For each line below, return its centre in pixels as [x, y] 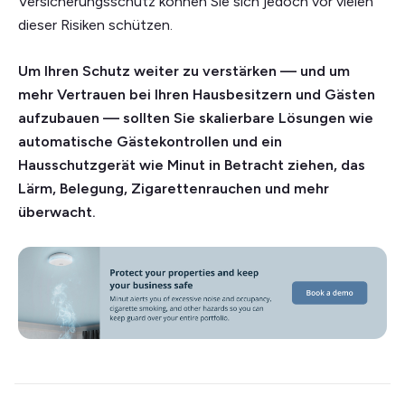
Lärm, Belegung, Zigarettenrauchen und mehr [174, 189]
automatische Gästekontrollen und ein [150, 142]
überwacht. [57, 212]
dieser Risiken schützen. [95, 25]
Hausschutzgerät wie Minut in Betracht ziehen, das [192, 165]
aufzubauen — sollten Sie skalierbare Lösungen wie [196, 118]
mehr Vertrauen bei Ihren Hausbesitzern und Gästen [197, 95]
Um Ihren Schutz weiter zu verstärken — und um [184, 71]
